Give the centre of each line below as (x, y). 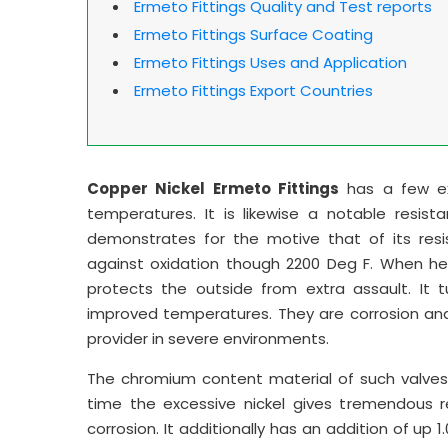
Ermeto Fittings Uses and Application (270, 62)
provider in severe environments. (208, 338)
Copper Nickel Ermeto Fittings (213, 188)
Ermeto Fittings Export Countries (253, 90)
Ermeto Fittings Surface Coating (253, 34)
